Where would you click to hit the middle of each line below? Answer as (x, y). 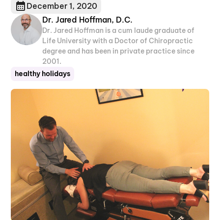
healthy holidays (43, 73)
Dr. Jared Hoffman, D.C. (88, 19)
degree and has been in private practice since (119, 51)
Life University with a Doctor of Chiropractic (118, 41)
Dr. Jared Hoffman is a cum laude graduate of (119, 30)
